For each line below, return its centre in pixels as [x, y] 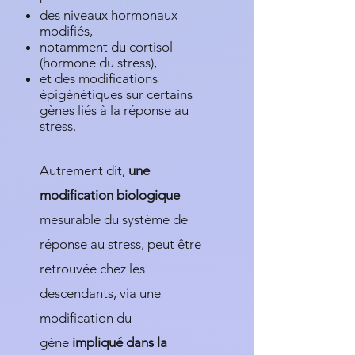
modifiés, [66, 31]
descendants [76, 293]
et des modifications [99, 78]
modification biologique [110, 195]
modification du [86, 318]
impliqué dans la [120, 342]
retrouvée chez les [92, 269]
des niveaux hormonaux [109, 15]
